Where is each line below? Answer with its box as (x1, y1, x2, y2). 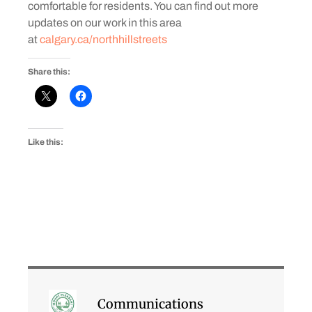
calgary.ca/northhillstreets (40, 33, 167, 45)
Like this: (28, 136, 63, 147)
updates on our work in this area (28, 16, 182, 29)
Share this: (28, 66, 70, 77)
